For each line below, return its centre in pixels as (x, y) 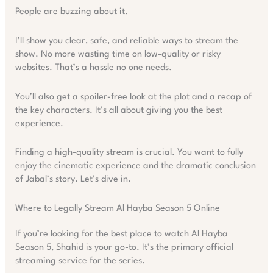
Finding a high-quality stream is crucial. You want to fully (129, 153)
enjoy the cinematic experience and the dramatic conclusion (135, 166)
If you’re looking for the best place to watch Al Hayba (121, 234)
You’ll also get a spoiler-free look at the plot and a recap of (133, 97)
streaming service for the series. (80, 261)
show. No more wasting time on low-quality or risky (118, 54)
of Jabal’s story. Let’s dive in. (73, 180)
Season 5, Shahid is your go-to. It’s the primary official (124, 247)
